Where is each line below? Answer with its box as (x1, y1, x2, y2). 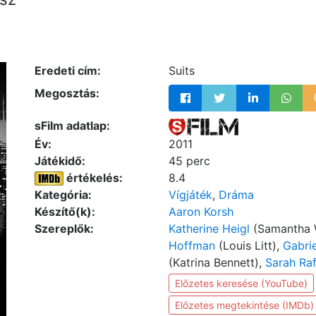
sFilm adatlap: (35, 118, 110, 133)
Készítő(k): (35, 204, 95, 219)
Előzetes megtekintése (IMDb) (175, 298, 314, 311)
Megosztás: (35, 85, 99, 100)
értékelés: (66, 170, 123, 185)
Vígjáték (169, 187, 212, 202)
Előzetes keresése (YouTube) (175, 276, 308, 289)
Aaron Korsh (169, 204, 233, 219)
